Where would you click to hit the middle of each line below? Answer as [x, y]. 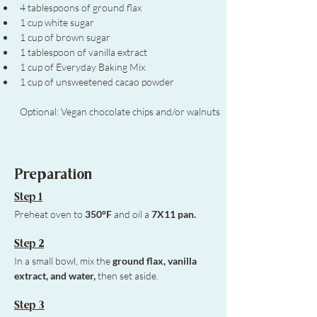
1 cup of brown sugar [65, 37]
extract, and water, [55, 276]
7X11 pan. [175, 214]
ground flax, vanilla [156, 261]
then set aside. [127, 276]
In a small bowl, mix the [63, 261]
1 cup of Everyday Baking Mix [82, 67]
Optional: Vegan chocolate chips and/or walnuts [120, 111]
